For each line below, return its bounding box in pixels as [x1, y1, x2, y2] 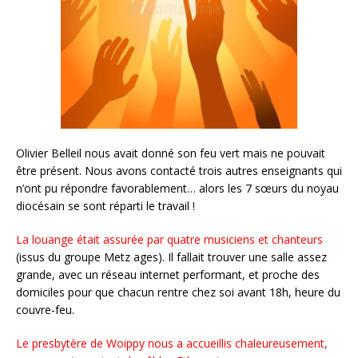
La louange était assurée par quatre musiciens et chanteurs [16, 231, 323, 247]
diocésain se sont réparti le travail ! [16, 197, 195, 213]
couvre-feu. [16, 301, 74, 317]
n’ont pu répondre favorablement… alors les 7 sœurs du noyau [16, 180, 339, 196]
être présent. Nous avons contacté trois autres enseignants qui [16, 162, 342, 178]
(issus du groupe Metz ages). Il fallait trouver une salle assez [16, 249, 327, 265]
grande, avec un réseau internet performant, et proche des [16, 266, 320, 282]
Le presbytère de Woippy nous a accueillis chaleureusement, [16, 335, 328, 351]
